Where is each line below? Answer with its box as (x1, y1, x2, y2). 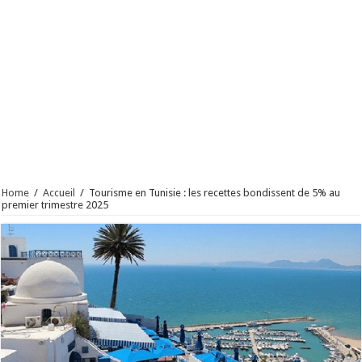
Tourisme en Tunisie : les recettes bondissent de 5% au (89, 187, 341, 200)
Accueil (43, 187, 76, 200)
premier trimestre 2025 (2, 199, 109, 212)
